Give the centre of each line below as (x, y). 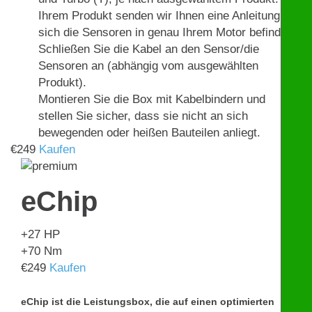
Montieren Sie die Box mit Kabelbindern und (152, 100)
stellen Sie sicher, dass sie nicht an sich (143, 116)
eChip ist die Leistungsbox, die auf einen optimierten (148, 302)
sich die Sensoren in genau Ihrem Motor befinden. (167, 33)
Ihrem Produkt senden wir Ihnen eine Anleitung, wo (170, 16)
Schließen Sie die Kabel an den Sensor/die (149, 49)
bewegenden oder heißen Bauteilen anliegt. (149, 133)
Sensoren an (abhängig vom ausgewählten (148, 66)
